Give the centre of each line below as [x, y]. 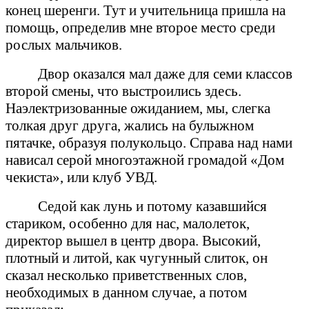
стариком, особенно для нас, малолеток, [128, 223]
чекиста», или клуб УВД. [81, 177]
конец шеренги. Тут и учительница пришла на [146, 10]
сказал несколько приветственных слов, [126, 275]
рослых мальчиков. [64, 44]
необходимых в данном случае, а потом [126, 292]
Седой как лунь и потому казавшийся [153, 206]
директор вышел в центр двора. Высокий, [133, 240]
